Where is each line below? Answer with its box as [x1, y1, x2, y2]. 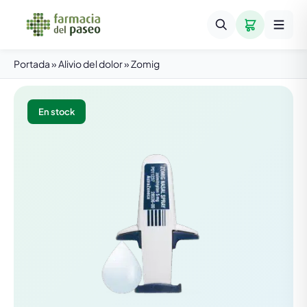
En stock [38, 106, 75, 117]
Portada [14, 58, 50, 70]
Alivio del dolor [58, 58, 123, 70]
